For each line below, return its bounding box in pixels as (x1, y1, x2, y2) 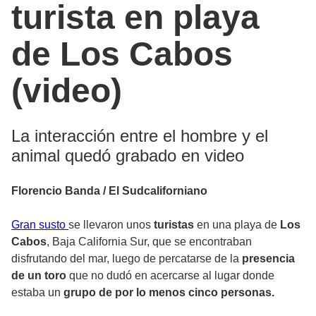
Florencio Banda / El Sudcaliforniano (11, 185, 207, 197)
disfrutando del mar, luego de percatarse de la (11, 253, 242, 265)
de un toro (11, 269, 66, 282)
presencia (242, 253, 295, 265)
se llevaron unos (68, 219, 151, 231)
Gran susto (11, 219, 68, 231)
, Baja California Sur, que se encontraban (47, 236, 252, 248)
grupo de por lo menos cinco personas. (63, 286, 274, 299)
